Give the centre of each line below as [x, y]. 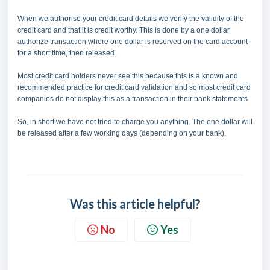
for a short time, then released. [67, 53]
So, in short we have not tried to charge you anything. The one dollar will [135, 122]
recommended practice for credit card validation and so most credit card [134, 87]
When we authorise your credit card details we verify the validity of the [131, 19]
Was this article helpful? [135, 204]
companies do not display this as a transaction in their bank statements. [133, 99]
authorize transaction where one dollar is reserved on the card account [133, 42]
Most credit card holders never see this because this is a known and [128, 76]
